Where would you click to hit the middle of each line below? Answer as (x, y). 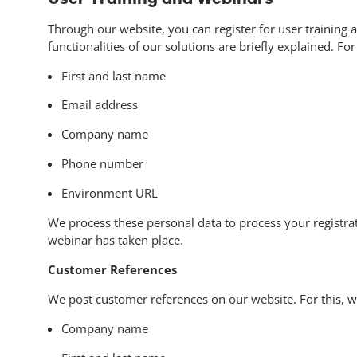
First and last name (113, 75)
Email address (99, 105)
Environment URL (109, 193)
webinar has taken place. (115, 240)
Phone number (102, 164)
